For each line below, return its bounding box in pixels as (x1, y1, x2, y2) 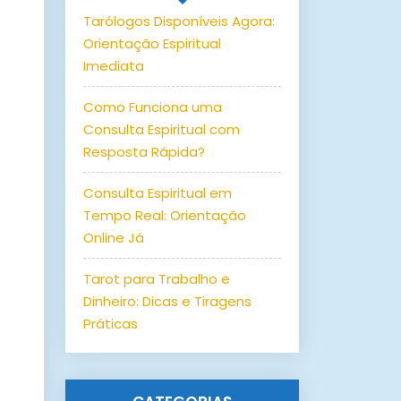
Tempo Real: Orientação (83, 205, 246, 225)
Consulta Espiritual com (83, 119, 240, 139)
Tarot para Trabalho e (83, 269, 230, 288)
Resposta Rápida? (83, 141, 205, 161)
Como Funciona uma (83, 97, 222, 116)
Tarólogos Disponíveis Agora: (83, 11, 275, 30)
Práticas (83, 313, 138, 333)
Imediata (83, 55, 144, 75)
